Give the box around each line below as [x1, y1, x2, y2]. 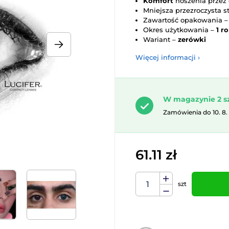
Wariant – [143, 35, 178, 43]
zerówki [178, 35, 206, 43]
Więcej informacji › [135, 53, 200, 61]
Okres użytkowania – [143, 26, 216, 34]
